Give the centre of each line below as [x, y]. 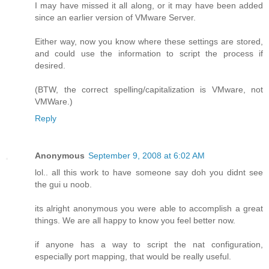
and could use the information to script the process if [149, 53]
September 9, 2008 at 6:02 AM [147, 155]
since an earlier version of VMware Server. [115, 17]
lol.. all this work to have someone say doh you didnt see [149, 172]
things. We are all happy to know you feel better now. [135, 220]
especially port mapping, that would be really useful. [133, 256]
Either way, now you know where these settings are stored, [149, 41]
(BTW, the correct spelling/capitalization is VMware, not [149, 89]
